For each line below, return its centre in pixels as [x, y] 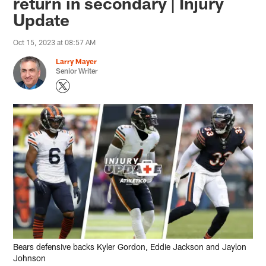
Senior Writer [77, 70]
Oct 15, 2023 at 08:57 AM [55, 42]
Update [42, 19]
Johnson [30, 258]
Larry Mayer [77, 61]
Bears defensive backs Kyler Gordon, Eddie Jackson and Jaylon [130, 246]
